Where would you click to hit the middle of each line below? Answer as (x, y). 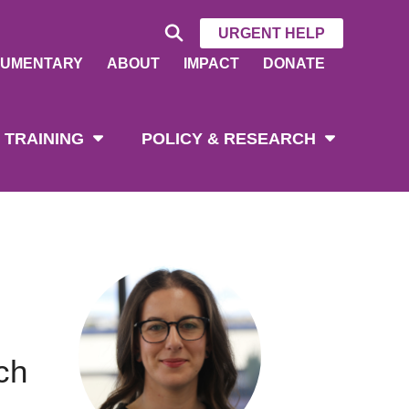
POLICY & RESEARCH (229, 139)
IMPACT (211, 63)
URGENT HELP (272, 33)
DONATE (294, 63)
